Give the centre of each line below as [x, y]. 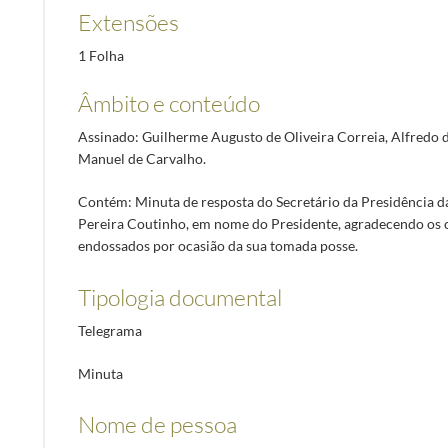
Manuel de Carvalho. [141, 158]
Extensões [128, 21]
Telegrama [109, 330]
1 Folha [100, 55]
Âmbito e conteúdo [168, 102]
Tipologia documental [179, 296]
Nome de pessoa [157, 424]
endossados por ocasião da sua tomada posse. [217, 246]
